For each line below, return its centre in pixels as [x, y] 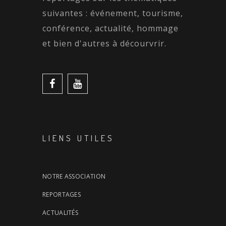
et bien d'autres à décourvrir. [104, 43]
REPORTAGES [62, 194]
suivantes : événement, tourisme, [113, 13]
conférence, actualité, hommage [110, 28]
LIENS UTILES [78, 138]
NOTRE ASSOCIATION [74, 176]
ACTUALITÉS [60, 212]
